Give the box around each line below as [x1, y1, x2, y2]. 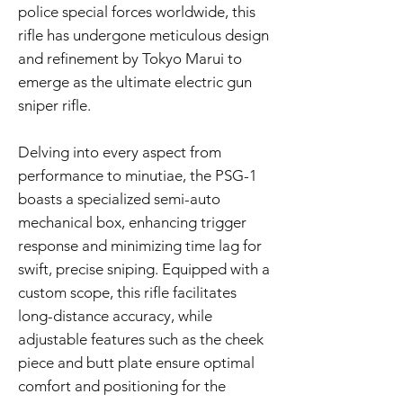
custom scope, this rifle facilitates [18, 283, 237, 302]
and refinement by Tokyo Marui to [18, 49, 242, 68]
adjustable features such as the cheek [18, 330, 264, 349]
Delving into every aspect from [18, 143, 221, 162]
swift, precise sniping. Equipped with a [18, 260, 270, 279]
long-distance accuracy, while [18, 307, 212, 326]
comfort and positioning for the [18, 377, 226, 396]
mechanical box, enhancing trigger [18, 213, 246, 232]
